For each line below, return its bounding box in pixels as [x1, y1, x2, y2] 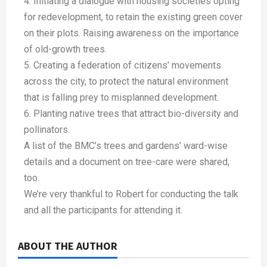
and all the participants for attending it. [24, 204, 182, 216]
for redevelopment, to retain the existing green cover [24, 11, 243, 23]
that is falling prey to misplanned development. [24, 92, 219, 104]
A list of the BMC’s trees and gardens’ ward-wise [24, 140, 228, 152]
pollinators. [24, 124, 70, 136]
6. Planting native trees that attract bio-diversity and [24, 108, 238, 120]
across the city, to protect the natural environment [24, 76, 228, 88]
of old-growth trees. [24, 44, 107, 55]
